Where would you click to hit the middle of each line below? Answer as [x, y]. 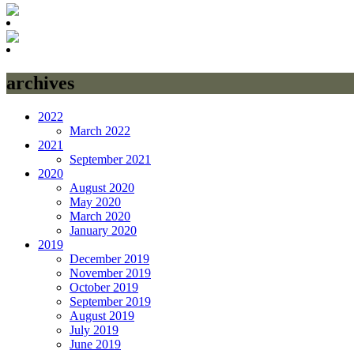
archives [40, 83]
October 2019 [104, 287]
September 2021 [110, 159]
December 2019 [109, 258]
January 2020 [103, 230]
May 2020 [95, 201]
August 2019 [102, 315]
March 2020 [100, 216]
